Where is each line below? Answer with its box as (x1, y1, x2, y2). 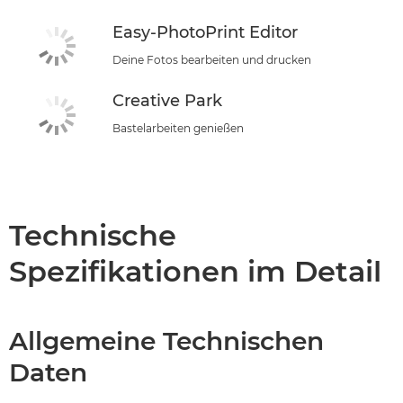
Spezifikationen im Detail (9, 253, 381, 289)
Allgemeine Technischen (9, 325, 324, 356)
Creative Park (112, 91, 222, 112)
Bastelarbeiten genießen (112, 121, 244, 136)
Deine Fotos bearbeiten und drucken (112, 52, 311, 67)
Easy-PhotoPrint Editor (112, 22, 298, 42)
